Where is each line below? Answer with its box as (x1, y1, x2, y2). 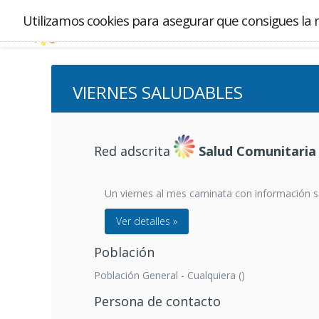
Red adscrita (94, 142, 174, 160)
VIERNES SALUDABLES (73, 80, 243, 104)
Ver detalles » (116, 214, 177, 228)
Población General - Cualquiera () (94, 268, 245, 282)
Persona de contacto (94, 293, 221, 310)
